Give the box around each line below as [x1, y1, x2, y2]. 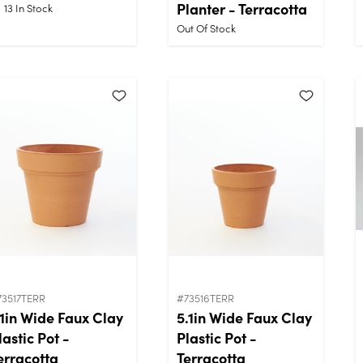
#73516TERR [177, 289, 234, 305]
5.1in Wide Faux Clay [177, 306, 312, 327]
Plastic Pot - [177, 327, 257, 348]
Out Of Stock [177, 19, 236, 36]
